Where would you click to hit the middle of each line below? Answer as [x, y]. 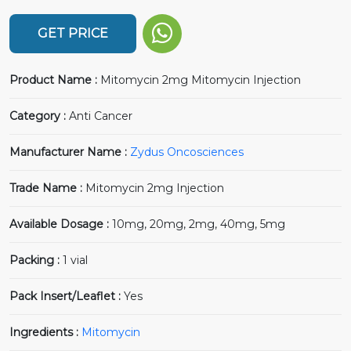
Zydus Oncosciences [187, 152]
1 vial [75, 260]
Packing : [36, 260]
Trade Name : [47, 188]
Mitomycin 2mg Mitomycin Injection [201, 80]
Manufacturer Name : [70, 152]
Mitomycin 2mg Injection [155, 188]
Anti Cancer [101, 116]
